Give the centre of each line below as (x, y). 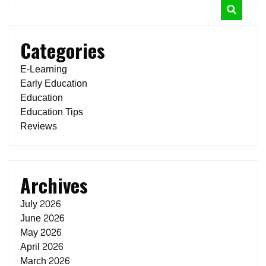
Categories (63, 50)
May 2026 (41, 232)
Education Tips (52, 112)
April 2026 (42, 247)
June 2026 (42, 218)
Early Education (54, 83)
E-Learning (44, 69)
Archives (54, 185)
